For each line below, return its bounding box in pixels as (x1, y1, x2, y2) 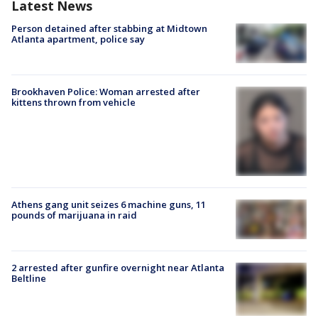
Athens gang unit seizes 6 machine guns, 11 (11, 197, 206, 211)
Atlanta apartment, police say (11, 33, 145, 45)
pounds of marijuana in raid (11, 208, 137, 221)
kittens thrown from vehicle (11, 96, 136, 109)
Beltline (11, 271, 46, 285)
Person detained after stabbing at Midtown (11, 22, 207, 35)
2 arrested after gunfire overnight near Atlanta (11, 261, 224, 274)
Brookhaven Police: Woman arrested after (11, 85, 200, 99)
